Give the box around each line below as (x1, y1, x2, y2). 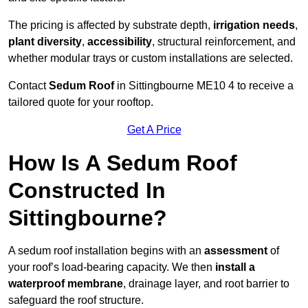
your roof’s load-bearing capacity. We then (8, 261, 215, 274)
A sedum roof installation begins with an (8, 245, 204, 257)
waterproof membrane (8, 278, 123, 290)
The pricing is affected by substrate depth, (8, 19, 213, 32)
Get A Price (126, 124, 181, 136)
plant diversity (8, 36, 82, 48)
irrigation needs (213, 19, 295, 32)
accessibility (87, 36, 152, 48)
